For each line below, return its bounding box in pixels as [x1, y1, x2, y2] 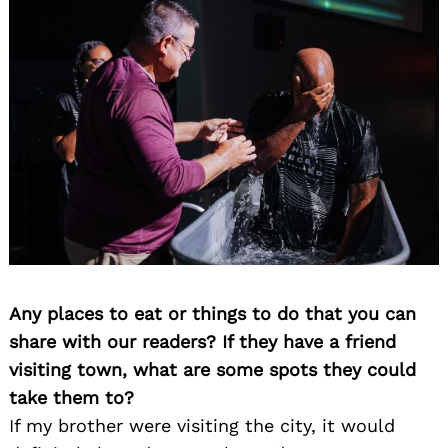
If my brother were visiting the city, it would [9, 414, 395, 436]
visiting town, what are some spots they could [9, 358, 416, 380]
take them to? [9, 386, 134, 408]
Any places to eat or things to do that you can [9, 302, 416, 324]
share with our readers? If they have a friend [9, 330, 396, 352]
